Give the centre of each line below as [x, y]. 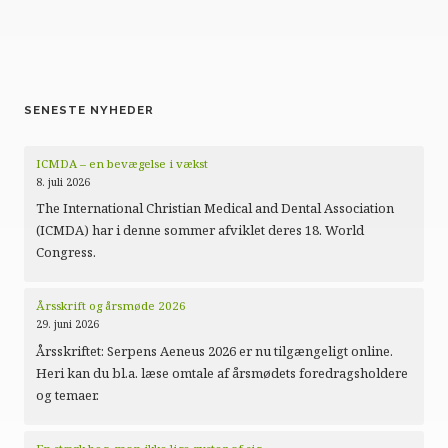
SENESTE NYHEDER [89, 109]
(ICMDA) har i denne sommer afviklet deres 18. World [200, 230]
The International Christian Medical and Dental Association [215, 208]
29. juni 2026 [67, 324]
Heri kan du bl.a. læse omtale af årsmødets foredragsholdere [222, 372]
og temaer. [67, 394]
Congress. [66, 252]
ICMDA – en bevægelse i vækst [123, 163]
